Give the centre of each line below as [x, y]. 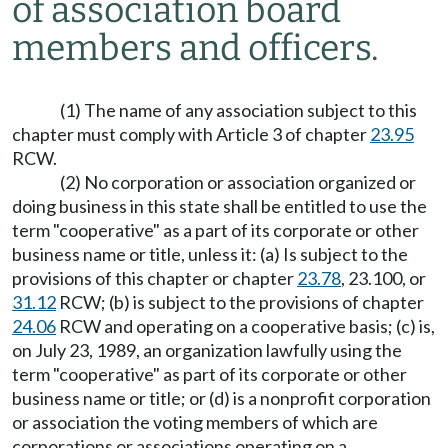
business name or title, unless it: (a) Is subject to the [210, 254]
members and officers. [195, 48]
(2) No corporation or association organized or [238, 182]
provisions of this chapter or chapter [154, 278]
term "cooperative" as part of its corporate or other [209, 374]
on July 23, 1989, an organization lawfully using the [207, 350]
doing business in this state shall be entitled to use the [219, 206]
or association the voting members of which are [195, 422]
